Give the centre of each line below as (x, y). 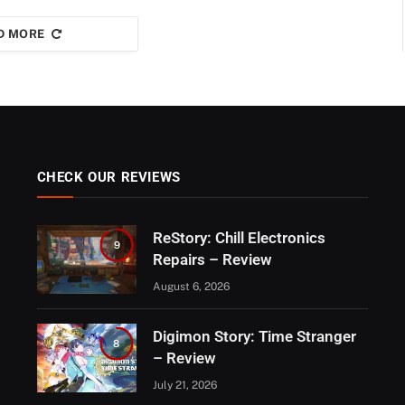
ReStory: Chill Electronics (239, 238)
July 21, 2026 (184, 386)
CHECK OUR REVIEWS (108, 178)
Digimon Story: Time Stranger (254, 337)
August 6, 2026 (191, 287)
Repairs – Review (212, 260)
